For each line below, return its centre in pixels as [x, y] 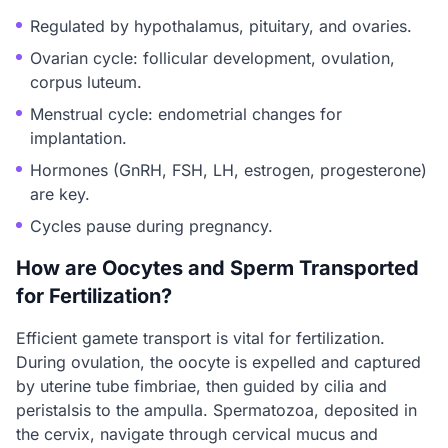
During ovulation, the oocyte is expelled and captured [218, 362]
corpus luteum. [86, 82]
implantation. [78, 138]
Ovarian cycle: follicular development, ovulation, [212, 58]
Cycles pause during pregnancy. [151, 226]
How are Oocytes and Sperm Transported [217, 268]
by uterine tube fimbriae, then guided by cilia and [201, 386]
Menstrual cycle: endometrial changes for [186, 114]
